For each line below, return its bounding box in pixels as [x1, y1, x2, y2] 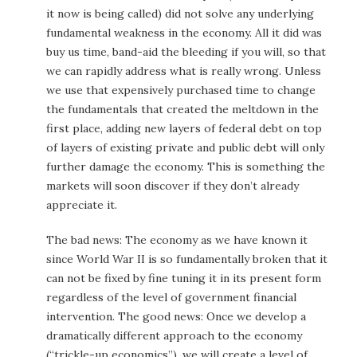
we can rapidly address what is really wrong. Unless [46, 64, 321, 78]
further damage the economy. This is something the [46, 159, 325, 174]
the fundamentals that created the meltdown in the [46, 102, 319, 116]
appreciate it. [46, 198, 117, 212]
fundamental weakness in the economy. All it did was [46, 25, 322, 40]
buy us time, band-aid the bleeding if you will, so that [46, 45, 326, 59]
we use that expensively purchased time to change [46, 83, 316, 97]
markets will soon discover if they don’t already [46, 178, 299, 193]
